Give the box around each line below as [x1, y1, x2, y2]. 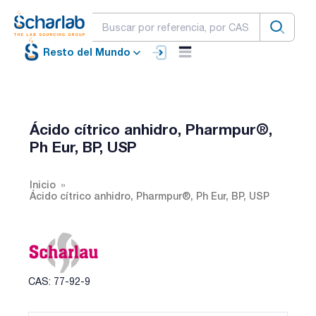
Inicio [30, 178, 56, 190]
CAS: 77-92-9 [28, 275, 90, 287]
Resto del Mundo [43, 46, 130, 59]
